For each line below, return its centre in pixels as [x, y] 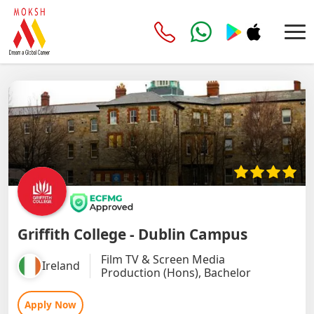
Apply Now [50, 305]
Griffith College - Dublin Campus [132, 234]
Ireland [61, 266]
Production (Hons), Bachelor [176, 272]
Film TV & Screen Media [163, 259]
